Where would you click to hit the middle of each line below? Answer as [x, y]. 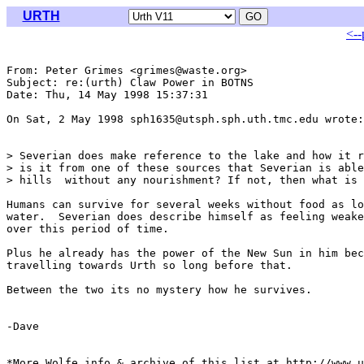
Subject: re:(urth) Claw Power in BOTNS [130, 82]
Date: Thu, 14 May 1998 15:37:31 [110, 95]
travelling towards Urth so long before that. [149, 265]
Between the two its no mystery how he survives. [159, 290]
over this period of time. [88, 229]
